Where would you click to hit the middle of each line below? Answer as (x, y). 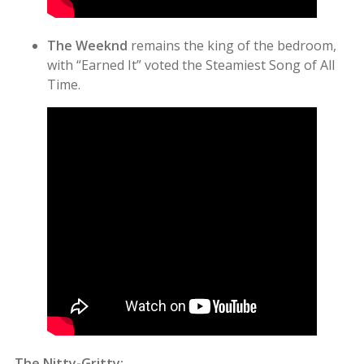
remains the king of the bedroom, (232, 45)
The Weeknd (87, 45)
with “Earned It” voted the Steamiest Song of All (191, 65)
